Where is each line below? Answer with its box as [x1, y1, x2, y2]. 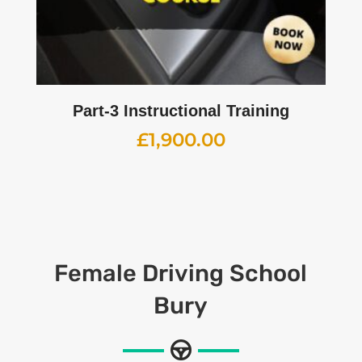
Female [54, 259, 143, 287]
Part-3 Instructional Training [72, 101, 289, 120]
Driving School [142, 259, 308, 287]
